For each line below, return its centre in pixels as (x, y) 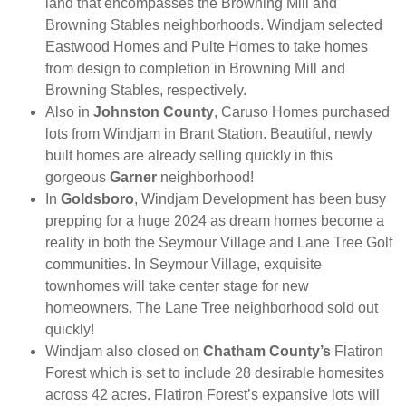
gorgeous (77, 178)
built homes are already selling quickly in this (189, 156)
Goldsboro (97, 199)
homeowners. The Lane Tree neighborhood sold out (212, 308)
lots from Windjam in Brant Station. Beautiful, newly (209, 134)
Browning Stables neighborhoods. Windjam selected (214, 25)
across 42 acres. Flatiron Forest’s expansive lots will (213, 395)
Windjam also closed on (124, 352)
